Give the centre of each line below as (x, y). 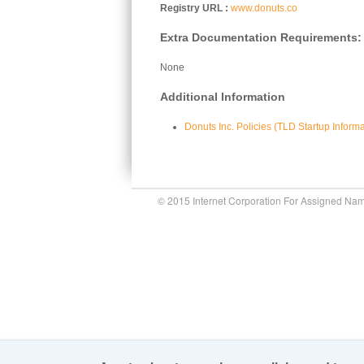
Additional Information (223, 97)
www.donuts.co (264, 9)
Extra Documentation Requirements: (261, 38)
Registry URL (191, 9)
